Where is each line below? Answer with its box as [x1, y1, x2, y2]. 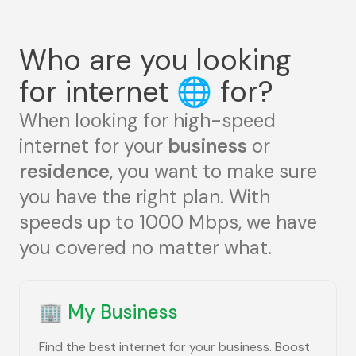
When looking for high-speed [19, 108, 276, 133]
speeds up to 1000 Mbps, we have [19, 210, 317, 234]
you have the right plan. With [19, 184, 270, 209]
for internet [19, 73, 176, 110]
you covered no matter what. [19, 235, 272, 260]
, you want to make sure [110, 159, 317, 184]
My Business [68, 300, 178, 324]
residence [19, 159, 110, 184]
